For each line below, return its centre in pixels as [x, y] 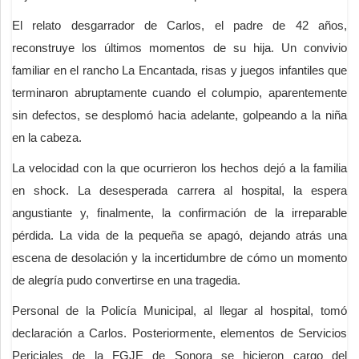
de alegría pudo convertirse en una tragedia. [126, 280]
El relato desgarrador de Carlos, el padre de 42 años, [179, 25]
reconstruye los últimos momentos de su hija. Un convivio [179, 47]
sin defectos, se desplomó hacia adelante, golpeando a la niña [179, 115]
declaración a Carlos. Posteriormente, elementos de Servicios [179, 333]
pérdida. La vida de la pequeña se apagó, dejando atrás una [179, 235]
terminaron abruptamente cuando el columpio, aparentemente [179, 92]
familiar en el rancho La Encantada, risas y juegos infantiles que [179, 70]
